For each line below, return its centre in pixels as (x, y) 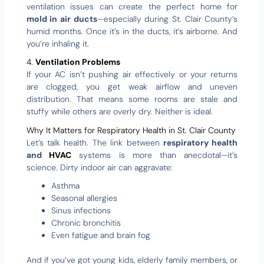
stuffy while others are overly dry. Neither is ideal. (119, 112)
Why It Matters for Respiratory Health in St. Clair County (131, 130)
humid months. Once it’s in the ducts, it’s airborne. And (132, 31)
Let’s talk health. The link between (95, 142)
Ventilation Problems (77, 62)
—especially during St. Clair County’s (167, 19)
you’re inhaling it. (57, 43)
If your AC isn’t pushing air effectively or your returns (132, 75)
